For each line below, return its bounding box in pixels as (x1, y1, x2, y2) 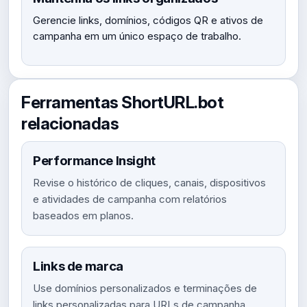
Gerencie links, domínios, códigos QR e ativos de (33, 14, 263, 27)
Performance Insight (33, 153, 156, 169)
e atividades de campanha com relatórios (33, 193, 227, 206)
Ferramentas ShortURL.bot (21, 92, 224, 112)
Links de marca (33, 258, 123, 274)
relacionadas (21, 113, 119, 134)
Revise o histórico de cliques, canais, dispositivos (33, 176, 266, 189)
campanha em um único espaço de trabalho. (33, 29, 241, 42)
